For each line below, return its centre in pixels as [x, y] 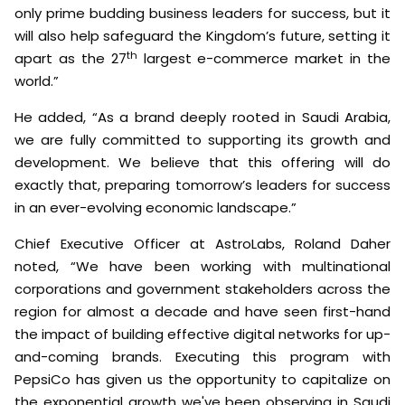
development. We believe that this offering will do [202, 163]
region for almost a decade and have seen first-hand [202, 312]
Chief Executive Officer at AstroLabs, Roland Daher [202, 244]
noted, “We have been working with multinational [202, 267]
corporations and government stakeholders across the [202, 289]
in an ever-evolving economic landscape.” [155, 208]
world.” [37, 81]
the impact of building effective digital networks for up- [202, 334]
